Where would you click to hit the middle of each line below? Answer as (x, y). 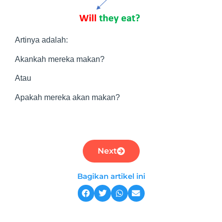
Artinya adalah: (41, 40)
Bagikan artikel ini (111, 176)
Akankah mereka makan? (60, 59)
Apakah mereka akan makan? (67, 97)
